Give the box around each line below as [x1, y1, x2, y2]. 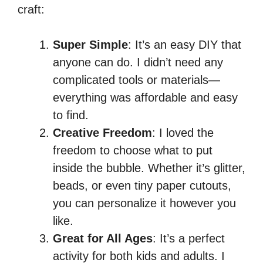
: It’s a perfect [153, 232, 225, 245]
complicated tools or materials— [53, 73, 220, 87]
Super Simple [53, 38, 128, 52]
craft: [18, 3, 45, 16]
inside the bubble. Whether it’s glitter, [53, 161, 245, 175]
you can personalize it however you [53, 197, 236, 210]
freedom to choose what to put [53, 144, 213, 157]
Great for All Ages [53, 232, 153, 245]
